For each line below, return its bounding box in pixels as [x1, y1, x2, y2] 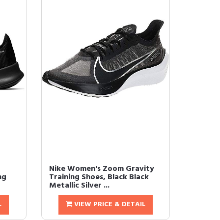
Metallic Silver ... [49, 179, 110, 192]
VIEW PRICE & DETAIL [72, 199, 145, 210]
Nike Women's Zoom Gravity [49, 163, 154, 175]
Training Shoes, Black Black [49, 171, 149, 184]
